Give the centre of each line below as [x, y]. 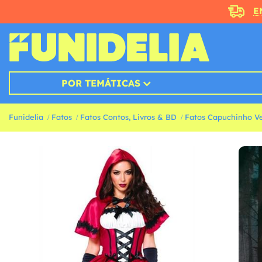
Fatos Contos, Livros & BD [128, 117]
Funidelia [26, 117]
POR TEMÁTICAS [101, 83]
